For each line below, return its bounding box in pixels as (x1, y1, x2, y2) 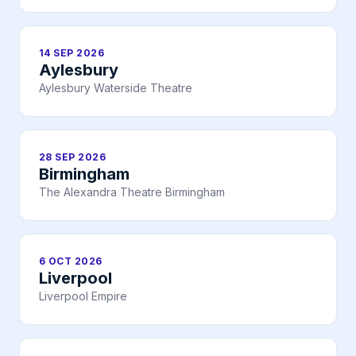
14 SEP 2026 (39, 47, 105, 60)
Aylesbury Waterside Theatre (39, 81, 192, 95)
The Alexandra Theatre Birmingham (39, 185, 225, 199)
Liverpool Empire (39, 289, 127, 304)
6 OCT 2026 (39, 255, 103, 268)
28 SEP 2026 (39, 151, 106, 164)
